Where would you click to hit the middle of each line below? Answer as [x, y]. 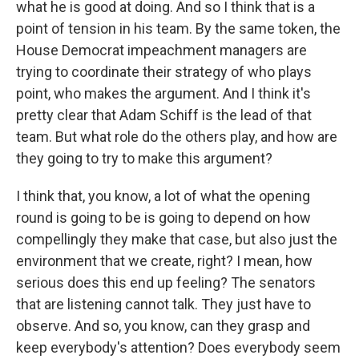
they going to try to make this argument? [144, 158]
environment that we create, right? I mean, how [164, 261]
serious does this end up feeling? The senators [166, 282]
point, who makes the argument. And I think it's [163, 93]
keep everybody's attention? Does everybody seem [178, 347]
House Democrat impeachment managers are [161, 50]
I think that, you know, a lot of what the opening [163, 196]
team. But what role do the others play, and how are [177, 137]
